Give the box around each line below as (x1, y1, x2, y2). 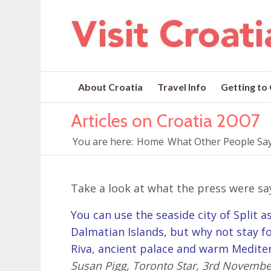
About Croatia (78, 81, 143, 93)
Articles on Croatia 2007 (71, 109, 261, 132)
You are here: (73, 134, 134, 148)
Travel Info (157, 81, 207, 93)
